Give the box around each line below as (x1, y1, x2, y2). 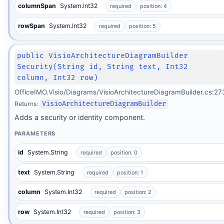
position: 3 (113, 208, 141, 216)
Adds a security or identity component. (14, 113, 145, 122)
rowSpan (18, 21, 45, 29)
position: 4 (140, 2, 167, 10)
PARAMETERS (14, 130, 56, 137)
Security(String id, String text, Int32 (17, 62, 188, 71)
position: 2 (124, 188, 152, 196)
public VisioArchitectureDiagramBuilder (17, 51, 188, 60)
